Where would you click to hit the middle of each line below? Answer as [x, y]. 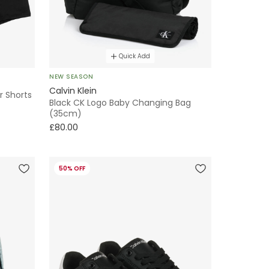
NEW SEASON [71, 77]
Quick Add [134, 56]
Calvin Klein [73, 91]
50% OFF [72, 169]
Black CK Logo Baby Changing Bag [120, 103]
